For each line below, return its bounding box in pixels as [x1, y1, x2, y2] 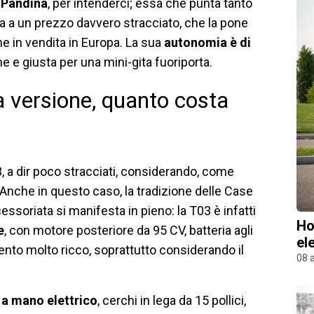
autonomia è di [164, 34, 251, 50]
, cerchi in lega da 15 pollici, [97, 292, 246, 308]
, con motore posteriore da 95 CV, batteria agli [4, 222, 253, 238]
